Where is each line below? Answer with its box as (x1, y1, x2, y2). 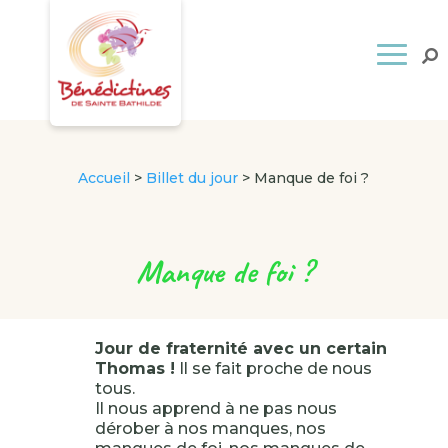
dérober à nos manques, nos (94, 419, 326, 438)
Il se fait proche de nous (174, 359, 372, 378)
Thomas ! (94, 359, 175, 378)
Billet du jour (146, 169, 239, 187)
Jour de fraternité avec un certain (94, 339, 387, 358)
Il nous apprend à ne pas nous (94, 399, 337, 418)
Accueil (78, 169, 131, 187)
